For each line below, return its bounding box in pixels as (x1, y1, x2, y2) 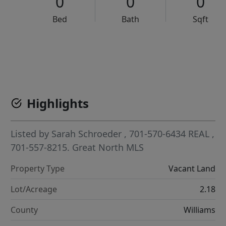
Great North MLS (72, 141, 144, 154)
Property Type (11, 163, 65, 175)
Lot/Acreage (11, 184, 58, 195)
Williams (183, 204, 215, 216)
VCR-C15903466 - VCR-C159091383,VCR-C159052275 (62, 46, 211, 55)
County (11, 204, 38, 216)
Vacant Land (168, 163, 215, 175)
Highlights (27, 95, 89, 112)
